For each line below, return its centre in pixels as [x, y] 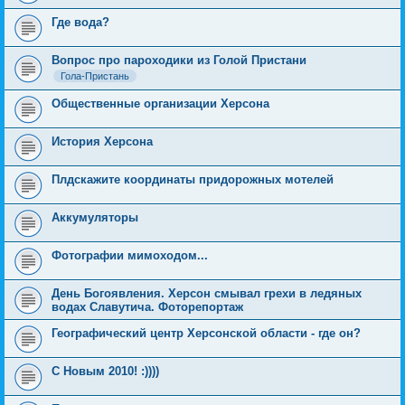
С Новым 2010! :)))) [105, 372]
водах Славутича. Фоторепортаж [147, 307]
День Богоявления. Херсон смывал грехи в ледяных [207, 294]
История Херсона [102, 142]
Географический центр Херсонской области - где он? [206, 334]
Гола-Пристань [95, 76]
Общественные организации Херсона [160, 104]
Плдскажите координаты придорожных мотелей [193, 180]
